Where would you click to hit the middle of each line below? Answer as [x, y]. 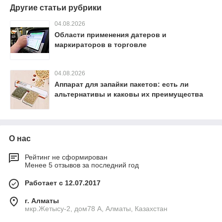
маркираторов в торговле [101, 45]
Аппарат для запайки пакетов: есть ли [122, 84]
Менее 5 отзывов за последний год [82, 165]
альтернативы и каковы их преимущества [129, 94]
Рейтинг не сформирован [66, 157]
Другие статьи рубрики [56, 8]
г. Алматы [42, 201]
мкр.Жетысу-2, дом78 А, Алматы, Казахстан [96, 209]
